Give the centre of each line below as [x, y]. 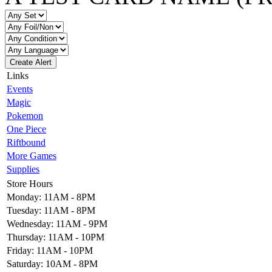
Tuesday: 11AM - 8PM [51, 210]
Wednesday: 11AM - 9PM [57, 224]
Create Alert [31, 62]
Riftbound [26, 142]
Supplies [23, 169]
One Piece [26, 129]
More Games [32, 156]
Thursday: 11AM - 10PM [56, 237]
